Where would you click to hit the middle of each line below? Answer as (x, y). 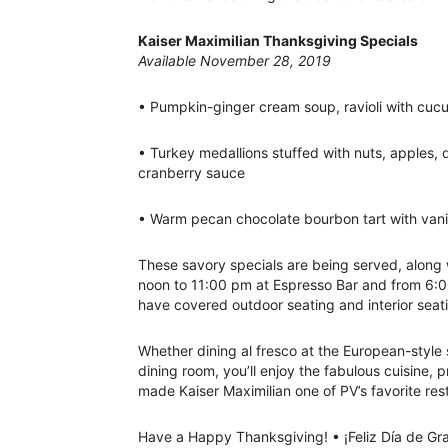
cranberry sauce (191, 173)
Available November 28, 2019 (234, 61)
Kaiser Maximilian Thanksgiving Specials (278, 41)
